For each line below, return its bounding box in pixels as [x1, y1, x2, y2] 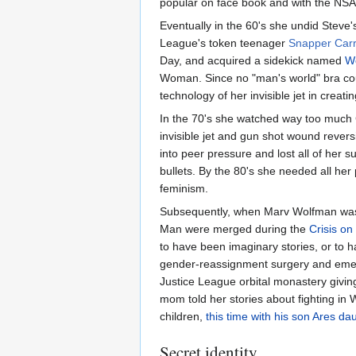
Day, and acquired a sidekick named [160, 53, 345, 67]
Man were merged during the [160, 222, 309, 235]
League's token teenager [160, 36, 288, 49]
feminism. [160, 181, 208, 195]
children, [160, 309, 206, 323]
